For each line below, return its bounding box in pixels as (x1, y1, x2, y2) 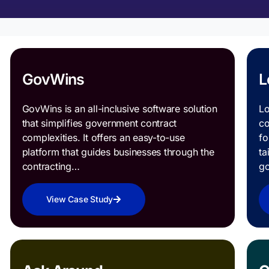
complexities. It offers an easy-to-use (22, 131, 185, 144)
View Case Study (46, 194, 113, 205)
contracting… (22, 160, 80, 173)
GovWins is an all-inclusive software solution (22, 103, 217, 115)
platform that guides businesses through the (22, 146, 214, 159)
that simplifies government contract (22, 117, 177, 130)
